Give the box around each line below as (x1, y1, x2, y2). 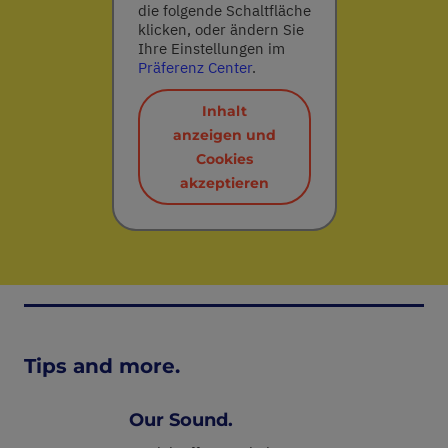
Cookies (195, 149, 253, 168)
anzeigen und (172, 125, 276, 144)
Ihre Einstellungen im (137, 38, 285, 58)
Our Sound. (129, 408, 233, 431)
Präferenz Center (137, 57, 252, 77)
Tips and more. (24, 353, 180, 378)
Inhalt (201, 101, 247, 120)
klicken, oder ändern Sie (137, 19, 304, 39)
